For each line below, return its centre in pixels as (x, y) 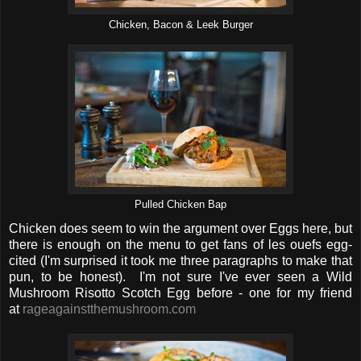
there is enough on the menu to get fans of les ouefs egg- (180, 244)
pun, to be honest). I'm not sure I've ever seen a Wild (180, 276)
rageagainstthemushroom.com (109, 309)
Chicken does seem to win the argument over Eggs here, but (180, 228)
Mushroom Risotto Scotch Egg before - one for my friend (180, 293)
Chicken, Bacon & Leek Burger (180, 25)
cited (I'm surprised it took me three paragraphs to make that (180, 260)
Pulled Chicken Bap (180, 205)
